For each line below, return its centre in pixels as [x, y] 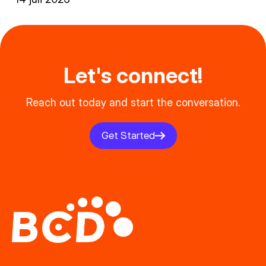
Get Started [128, 135]
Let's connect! [133, 75]
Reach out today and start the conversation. [133, 102]
